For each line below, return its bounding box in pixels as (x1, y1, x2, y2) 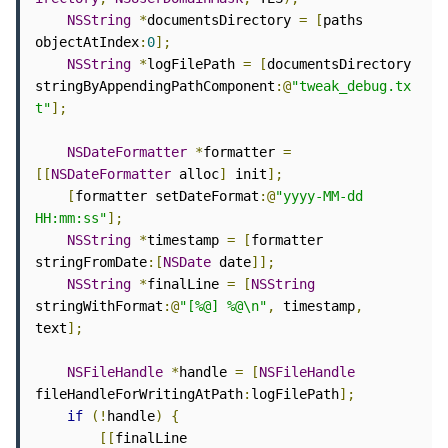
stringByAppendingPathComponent (35, 78, 275, 95)
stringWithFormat (35, 298, 163, 315)
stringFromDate (35, 254, 147, 271)
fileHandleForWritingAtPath (35, 386, 243, 403)
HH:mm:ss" (35, 210, 107, 227)
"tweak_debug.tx (291, 78, 411, 95)
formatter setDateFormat (75, 188, 259, 205)
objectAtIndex (35, 34, 139, 51)
